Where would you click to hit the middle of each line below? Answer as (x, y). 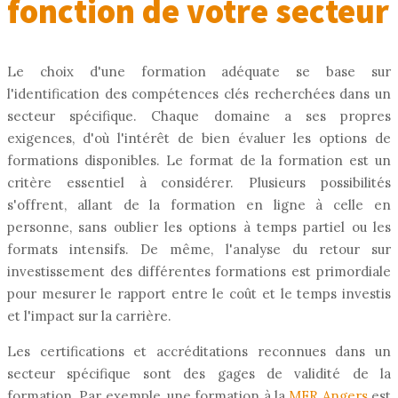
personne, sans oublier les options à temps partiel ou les (199, 227)
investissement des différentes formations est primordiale (199, 271)
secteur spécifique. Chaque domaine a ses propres (199, 115)
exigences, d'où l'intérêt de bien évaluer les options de (199, 138)
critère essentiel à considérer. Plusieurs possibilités (199, 182)
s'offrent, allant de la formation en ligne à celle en (199, 204)
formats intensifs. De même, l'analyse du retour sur (199, 249)
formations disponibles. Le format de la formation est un (199, 160)
